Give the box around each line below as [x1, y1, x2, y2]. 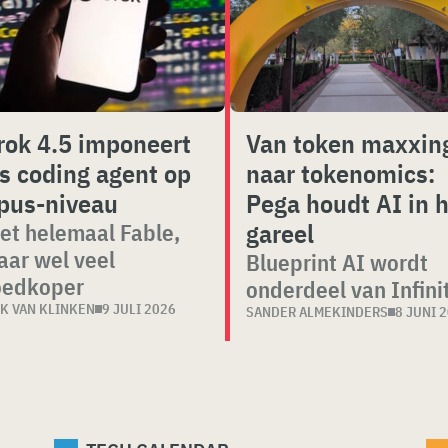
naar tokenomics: [245, 156, 435, 190]
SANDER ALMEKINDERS [245, 303, 388, 321]
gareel [245, 216, 314, 250]
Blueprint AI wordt [245, 247, 428, 277]
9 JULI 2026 [101, 300, 176, 318]
